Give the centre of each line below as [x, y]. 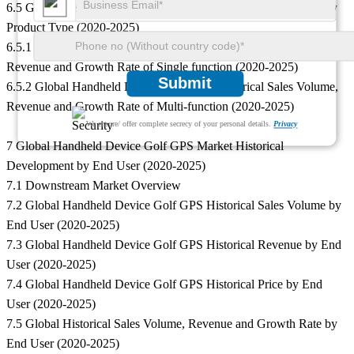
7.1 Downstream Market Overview [94, 186]
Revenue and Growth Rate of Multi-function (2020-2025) [150, 107]
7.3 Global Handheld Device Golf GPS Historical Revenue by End [174, 245]
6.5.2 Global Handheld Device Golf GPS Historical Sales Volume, [172, 87]
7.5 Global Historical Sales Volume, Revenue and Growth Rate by [172, 324]
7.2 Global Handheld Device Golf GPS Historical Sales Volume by [174, 205]
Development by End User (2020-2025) [106, 166]
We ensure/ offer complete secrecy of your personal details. [180, 124]
